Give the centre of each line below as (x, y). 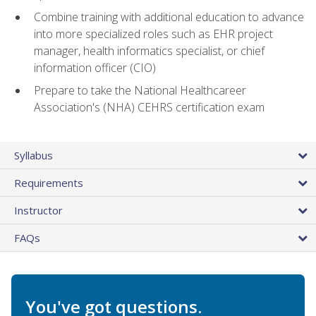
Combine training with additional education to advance (169, 17)
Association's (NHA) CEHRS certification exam (149, 108)
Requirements (49, 182)
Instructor (38, 210)
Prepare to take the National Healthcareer (140, 91)
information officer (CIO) (95, 67)
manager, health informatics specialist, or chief (149, 50)
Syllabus (34, 155)
